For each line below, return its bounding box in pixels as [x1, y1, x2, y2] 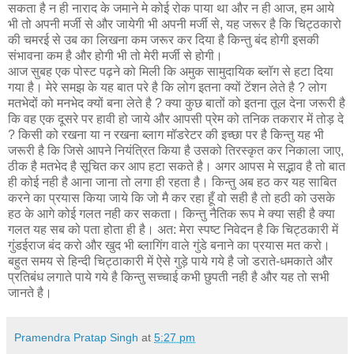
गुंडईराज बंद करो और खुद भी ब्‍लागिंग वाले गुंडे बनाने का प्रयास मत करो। [8, 239, 330, 253]
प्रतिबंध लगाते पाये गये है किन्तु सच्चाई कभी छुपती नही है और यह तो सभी [8, 270, 330, 284]
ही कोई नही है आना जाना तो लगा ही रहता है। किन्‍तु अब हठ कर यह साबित [8, 175, 337, 190]
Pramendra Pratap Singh [14, 331, 138, 345]
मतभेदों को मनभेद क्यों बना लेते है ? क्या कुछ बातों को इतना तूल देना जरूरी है [8, 96, 345, 111]
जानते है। [8, 286, 52, 300]
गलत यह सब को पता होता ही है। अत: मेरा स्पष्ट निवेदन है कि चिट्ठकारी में [8, 223, 338, 237]
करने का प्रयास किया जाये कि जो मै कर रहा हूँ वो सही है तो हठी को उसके [8, 191, 335, 205]
